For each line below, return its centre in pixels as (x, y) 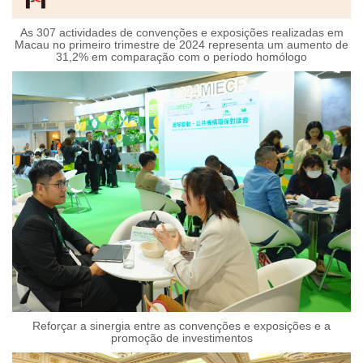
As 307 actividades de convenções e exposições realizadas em (181, 32)
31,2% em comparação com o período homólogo (181, 56)
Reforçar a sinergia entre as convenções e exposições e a (181, 325)
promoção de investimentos (181, 337)
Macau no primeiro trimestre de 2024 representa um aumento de (181, 44)
